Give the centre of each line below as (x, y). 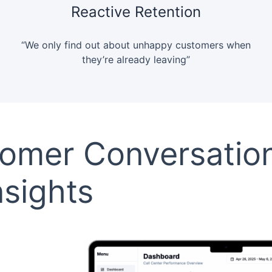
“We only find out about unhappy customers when (136, 45)
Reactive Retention (136, 12)
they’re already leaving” (136, 60)
